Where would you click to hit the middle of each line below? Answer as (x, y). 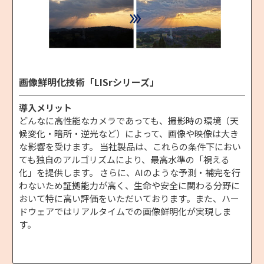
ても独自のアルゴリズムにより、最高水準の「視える (124, 159)
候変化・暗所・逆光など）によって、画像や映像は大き (129, 133)
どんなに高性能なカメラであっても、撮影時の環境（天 (129, 120)
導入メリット (45, 107)
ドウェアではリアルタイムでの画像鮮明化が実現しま (125, 211)
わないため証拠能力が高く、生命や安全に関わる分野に (129, 185)
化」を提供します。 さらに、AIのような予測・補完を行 (130, 172)
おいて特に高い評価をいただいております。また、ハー (129, 198)
